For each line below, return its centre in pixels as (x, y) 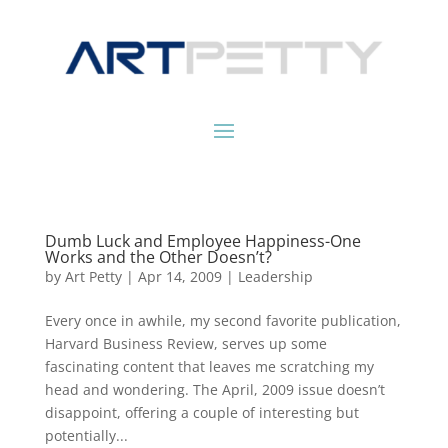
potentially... (86, 436)
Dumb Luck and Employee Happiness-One (202, 241)
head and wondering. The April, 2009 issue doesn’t (214, 390)
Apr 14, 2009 (179, 277)
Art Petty (93, 277)
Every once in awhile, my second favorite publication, (222, 321)
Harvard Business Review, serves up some (185, 344)
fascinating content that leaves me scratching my (209, 367)
